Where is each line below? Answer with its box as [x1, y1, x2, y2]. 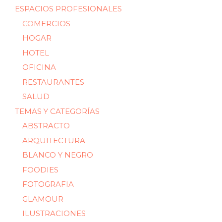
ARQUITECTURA [22, 135, 85, 145]
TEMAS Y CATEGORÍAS [15, 106, 100, 116]
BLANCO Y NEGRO [22, 150, 93, 160]
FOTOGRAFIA [22, 179, 74, 189]
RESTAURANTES [22, 77, 84, 87]
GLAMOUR [22, 194, 63, 204]
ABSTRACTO [22, 121, 70, 131]
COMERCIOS [22, 18, 70, 28]
